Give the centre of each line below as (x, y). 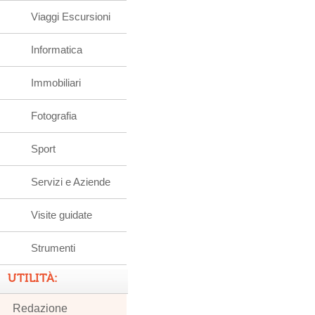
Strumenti (53, 248)
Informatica (57, 50)
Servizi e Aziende (71, 182)
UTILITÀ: (33, 278)
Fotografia (54, 116)
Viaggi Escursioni (71, 17)
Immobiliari (56, 83)
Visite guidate (62, 215)
